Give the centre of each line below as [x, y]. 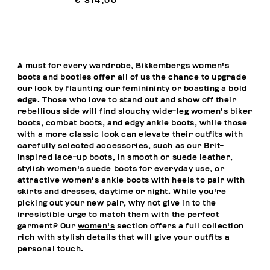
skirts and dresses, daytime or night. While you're [122, 192]
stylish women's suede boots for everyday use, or [121, 169]
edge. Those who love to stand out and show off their [127, 101]
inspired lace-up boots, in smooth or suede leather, [125, 158]
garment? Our [47, 227]
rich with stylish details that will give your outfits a [124, 238]
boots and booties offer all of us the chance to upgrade [132, 78]
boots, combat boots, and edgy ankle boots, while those [132, 124]
